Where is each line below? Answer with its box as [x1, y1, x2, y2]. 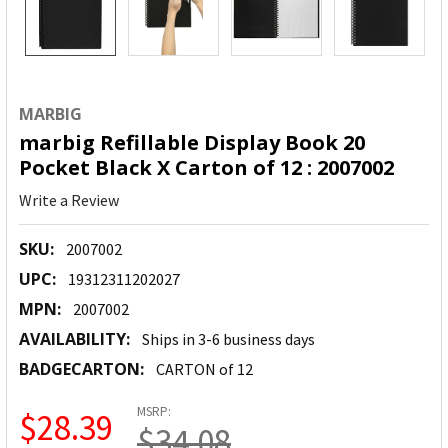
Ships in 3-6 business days [142, 329, 315, 350]
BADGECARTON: [19, 358, 144, 381]
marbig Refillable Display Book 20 [19, 129, 365, 157]
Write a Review [19, 190, 119, 211]
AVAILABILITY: [19, 328, 130, 351]
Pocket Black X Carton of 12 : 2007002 [19, 154, 394, 182]
